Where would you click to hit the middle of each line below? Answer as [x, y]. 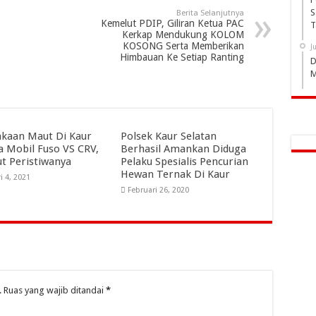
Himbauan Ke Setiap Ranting [182, 57]
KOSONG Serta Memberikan [183, 45]
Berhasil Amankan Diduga [184, 148]
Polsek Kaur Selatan [169, 136]
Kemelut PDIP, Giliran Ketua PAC [172, 23]
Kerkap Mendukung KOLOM [183, 34]
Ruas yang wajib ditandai [54, 290]
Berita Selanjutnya [210, 13]
